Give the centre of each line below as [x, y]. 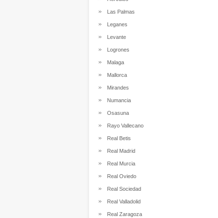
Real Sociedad [123, 189]
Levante [115, 37]
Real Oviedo [120, 176]
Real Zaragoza [123, 214]
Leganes [116, 24]
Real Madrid [120, 151]
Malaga [114, 62]
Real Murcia [120, 163]
